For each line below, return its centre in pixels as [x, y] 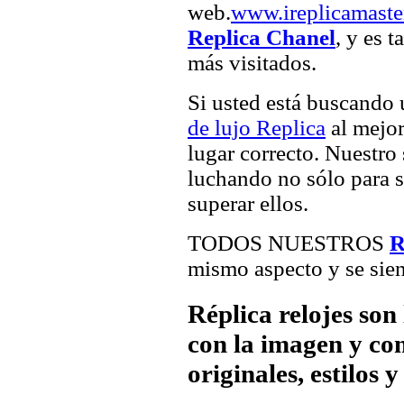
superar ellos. [248, 203]
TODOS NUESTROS [289, 243]
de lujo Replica [257, 127]
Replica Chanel [262, 37]
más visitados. [252, 62]
